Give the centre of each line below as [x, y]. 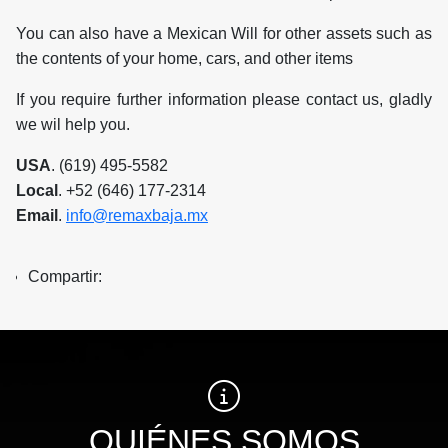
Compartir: [69, 277]
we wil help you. [73, 125]
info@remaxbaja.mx [137, 216]
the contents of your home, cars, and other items [184, 59]
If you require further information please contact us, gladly [224, 100]
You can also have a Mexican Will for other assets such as [224, 34]
